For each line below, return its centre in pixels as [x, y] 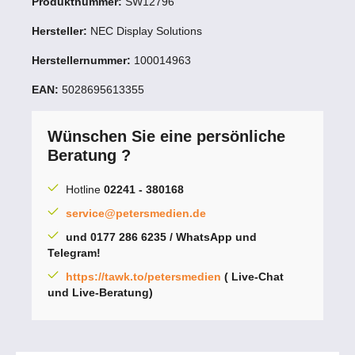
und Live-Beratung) [102, 293]
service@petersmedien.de [136, 214]
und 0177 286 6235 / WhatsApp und [161, 237]
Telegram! [74, 253]
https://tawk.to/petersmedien [143, 277]
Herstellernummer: [83, 61]
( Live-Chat [252, 277]
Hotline [85, 190]
